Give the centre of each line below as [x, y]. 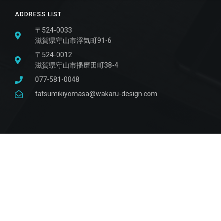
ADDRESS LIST [38, 15]
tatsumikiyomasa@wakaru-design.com [96, 94]
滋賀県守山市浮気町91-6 [73, 41]
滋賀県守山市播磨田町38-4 [77, 65]
